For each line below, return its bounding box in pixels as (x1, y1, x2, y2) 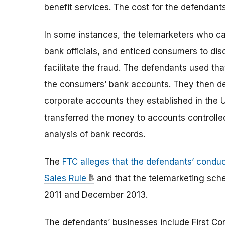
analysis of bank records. (44, 129, 145, 140)
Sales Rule (44, 173, 86, 184)
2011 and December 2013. (44, 190, 148, 200)
